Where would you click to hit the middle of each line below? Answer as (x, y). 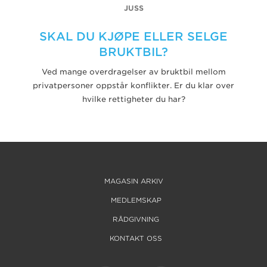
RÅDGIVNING (136, 219)
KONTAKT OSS (136, 238)
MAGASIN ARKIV (133, 181)
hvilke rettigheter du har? (133, 99)
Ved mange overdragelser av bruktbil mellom (133, 72)
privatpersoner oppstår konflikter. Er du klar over (133, 85)
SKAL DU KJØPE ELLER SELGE (133, 36)
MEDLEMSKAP (136, 200)
